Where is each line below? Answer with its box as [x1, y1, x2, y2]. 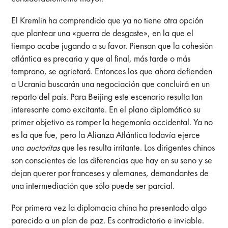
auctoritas [26, 141, 60, 153]
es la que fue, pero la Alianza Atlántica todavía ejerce [11, 128, 201, 140]
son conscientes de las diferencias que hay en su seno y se [11, 154, 213, 166]
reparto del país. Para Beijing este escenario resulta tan [11, 90, 203, 102]
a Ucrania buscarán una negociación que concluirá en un [11, 77, 210, 90]
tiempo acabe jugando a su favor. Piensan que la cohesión [11, 39, 213, 51]
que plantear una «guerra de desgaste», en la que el [11, 26, 194, 39]
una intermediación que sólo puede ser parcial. [11, 179, 175, 191]
